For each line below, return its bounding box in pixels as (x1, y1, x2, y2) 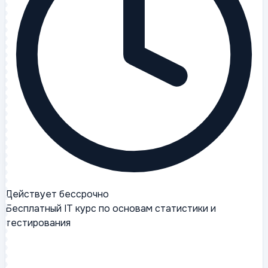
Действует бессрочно (5, 188, 109, 201)
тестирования (5, 217, 71, 230)
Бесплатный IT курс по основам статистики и (5, 202, 216, 215)
